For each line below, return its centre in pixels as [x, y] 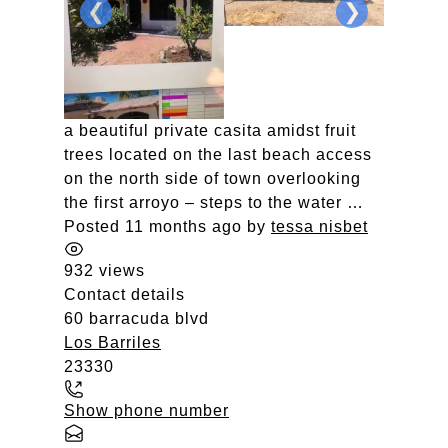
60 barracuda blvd [136, 318]
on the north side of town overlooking [212, 178]
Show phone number [146, 410]
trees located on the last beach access [218, 154]
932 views [104, 270]
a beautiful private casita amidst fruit [210, 130]
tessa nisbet [319, 226]
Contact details [124, 294]
